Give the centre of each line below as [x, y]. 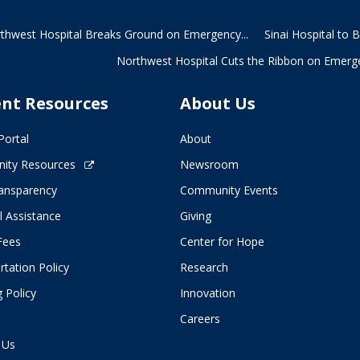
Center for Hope [222, 241]
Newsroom [209, 164]
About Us [218, 103]
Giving [196, 216]
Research [204, 267]
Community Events [229, 190]
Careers [200, 319]
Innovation [208, 293]
